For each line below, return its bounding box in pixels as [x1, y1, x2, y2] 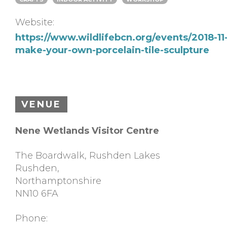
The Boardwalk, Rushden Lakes [15, 150, 160, 162]
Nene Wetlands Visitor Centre [15, 125, 159, 137]
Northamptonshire [15, 175, 101, 187]
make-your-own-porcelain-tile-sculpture [15, 45, 209, 56]
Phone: [15, 213, 48, 224]
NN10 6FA [15, 188, 58, 200]
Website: [15, 16, 54, 28]
